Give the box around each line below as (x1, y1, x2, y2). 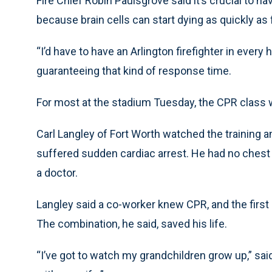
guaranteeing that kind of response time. (36, 64, 231, 77)
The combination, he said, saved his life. (36, 217, 227, 230)
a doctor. (36, 166, 78, 179)
